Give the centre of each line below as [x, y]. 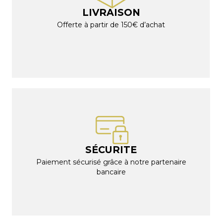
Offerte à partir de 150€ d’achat [111, 25]
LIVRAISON [111, 12]
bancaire [111, 172]
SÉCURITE [111, 150]
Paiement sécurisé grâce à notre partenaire [111, 162]
